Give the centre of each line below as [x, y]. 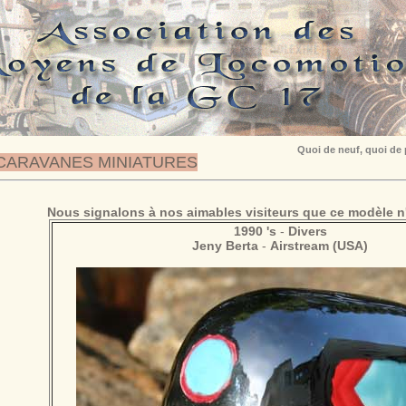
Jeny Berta [225, 246]
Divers [307, 231]
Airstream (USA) [319, 246]
